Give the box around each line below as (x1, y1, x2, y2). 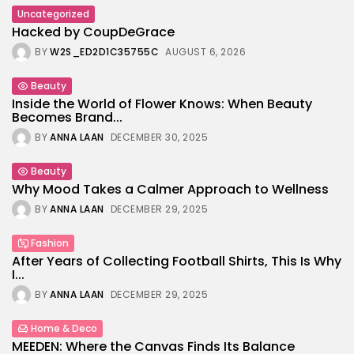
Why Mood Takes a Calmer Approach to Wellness (12, 179, 329, 198)
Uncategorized (17, 6, 89, 21)
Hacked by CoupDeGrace (12, 22, 175, 41)
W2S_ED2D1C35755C (50, 44, 159, 58)
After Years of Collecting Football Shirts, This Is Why (12, 251, 341, 270)
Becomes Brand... (12, 107, 122, 126)
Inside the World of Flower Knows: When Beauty (12, 94, 312, 113)
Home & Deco (31, 321, 97, 335)
